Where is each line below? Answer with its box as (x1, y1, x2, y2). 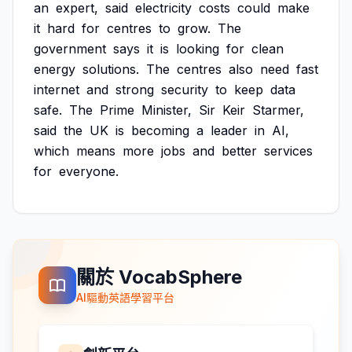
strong (115, 82, 154, 97)
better (222, 143, 257, 159)
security (161, 82, 208, 97)
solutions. (82, 61, 139, 77)
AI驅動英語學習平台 (76, 291, 174, 304)
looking (176, 41, 219, 57)
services (264, 143, 313, 159)
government (34, 41, 106, 57)
